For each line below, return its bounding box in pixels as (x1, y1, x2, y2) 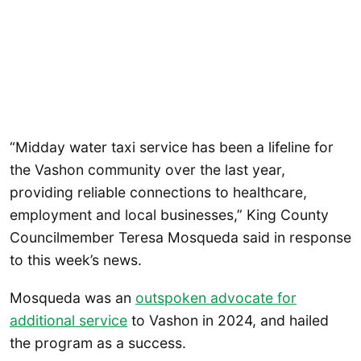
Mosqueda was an (10, 289, 135, 307)
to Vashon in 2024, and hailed (127, 312, 329, 330)
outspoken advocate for (135, 289, 297, 307)
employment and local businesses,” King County (10, 205, 329, 223)
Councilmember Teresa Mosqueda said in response (10, 228, 351, 246)
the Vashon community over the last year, (10, 160, 285, 178)
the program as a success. (10, 334, 186, 352)
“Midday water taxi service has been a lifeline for (10, 138, 334, 156)
